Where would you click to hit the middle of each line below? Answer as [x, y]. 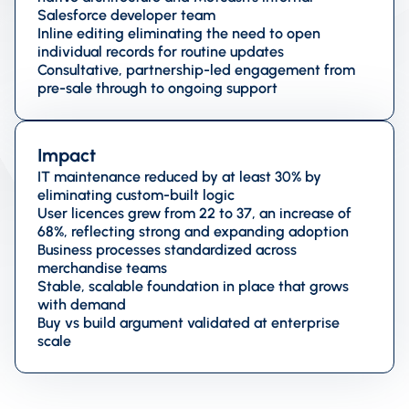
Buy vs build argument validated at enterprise [189, 322]
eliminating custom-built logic [136, 194]
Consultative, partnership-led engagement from [196, 69]
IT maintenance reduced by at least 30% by [179, 176]
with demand [82, 304]
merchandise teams [102, 267]
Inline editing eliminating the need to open [179, 33]
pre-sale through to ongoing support [157, 88]
